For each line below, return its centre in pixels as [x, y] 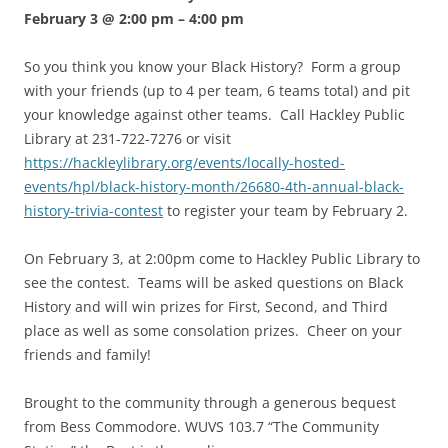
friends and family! [87, 355]
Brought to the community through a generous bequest [210, 403]
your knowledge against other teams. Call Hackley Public [214, 115]
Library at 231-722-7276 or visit [127, 139]
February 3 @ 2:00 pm [99, 19]
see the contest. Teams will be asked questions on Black [213, 283]
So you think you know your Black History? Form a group [212, 67]
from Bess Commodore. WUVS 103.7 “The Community [201, 427]
